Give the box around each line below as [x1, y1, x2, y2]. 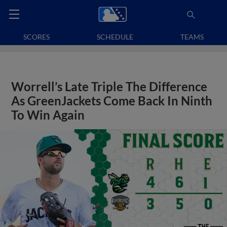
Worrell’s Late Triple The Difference [11, 80, 208, 94]
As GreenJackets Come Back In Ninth [11, 94, 213, 108]
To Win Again [11, 108, 85, 122]
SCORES [23, 32, 50, 41]
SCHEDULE [97, 32, 133, 41]
